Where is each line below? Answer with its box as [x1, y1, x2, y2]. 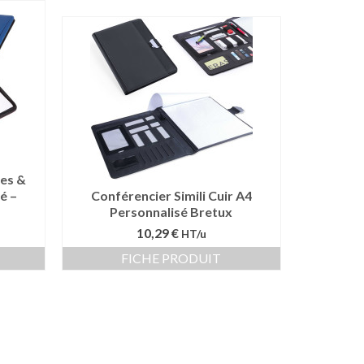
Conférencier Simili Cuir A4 [90, 188, 252, 203]
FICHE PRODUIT [121, 250, 222, 266]
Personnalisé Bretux [110, 204, 233, 219]
